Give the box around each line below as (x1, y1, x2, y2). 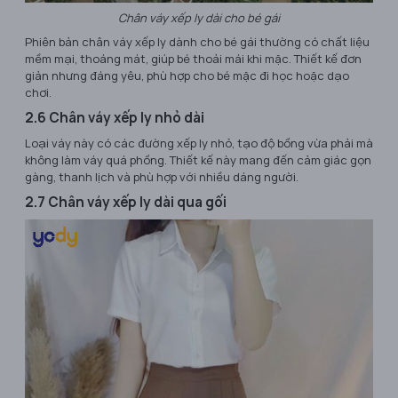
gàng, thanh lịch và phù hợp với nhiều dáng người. (25, 169, 298, 186)
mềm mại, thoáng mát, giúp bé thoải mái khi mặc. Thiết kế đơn (25, 51, 362, 68)
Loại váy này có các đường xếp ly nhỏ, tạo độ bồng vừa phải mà (25, 135, 373, 152)
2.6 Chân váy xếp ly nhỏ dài (25, 108, 204, 128)
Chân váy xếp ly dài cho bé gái (118, 10, 280, 27)
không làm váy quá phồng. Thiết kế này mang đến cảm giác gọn (25, 152, 371, 169)
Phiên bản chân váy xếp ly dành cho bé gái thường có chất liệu (25, 34, 370, 51)
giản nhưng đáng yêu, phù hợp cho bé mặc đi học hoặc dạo (25, 68, 349, 84)
